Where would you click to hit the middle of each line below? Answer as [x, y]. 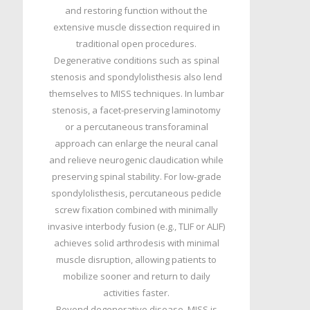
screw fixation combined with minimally [137, 210]
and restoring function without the [137, 10]
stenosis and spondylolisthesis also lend [137, 77]
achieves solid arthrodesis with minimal [136, 243]
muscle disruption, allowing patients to [137, 259]
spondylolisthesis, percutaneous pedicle [137, 193]
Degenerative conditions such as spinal [136, 60]
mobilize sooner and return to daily [136, 276]
